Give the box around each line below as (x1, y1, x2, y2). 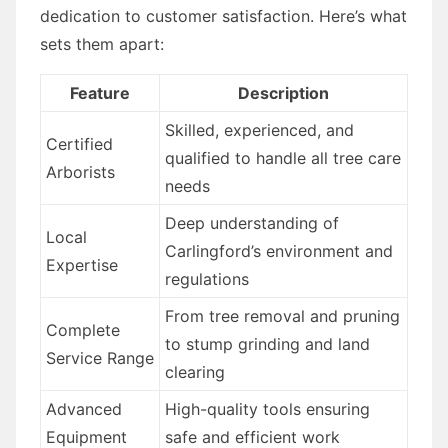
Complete (45, 319, 120, 340)
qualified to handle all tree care (164, 147, 401, 168)
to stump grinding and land (164, 333, 370, 354)
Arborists (45, 161, 115, 182)
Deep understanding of (164, 212, 339, 233)
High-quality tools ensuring (164, 398, 370, 419)
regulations (164, 268, 249, 289)
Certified (45, 133, 113, 154)
